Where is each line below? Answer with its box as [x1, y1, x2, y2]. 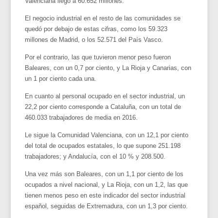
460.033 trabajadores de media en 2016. [25, 113, 138, 121]
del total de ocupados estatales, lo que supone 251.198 [25, 142, 181, 149]
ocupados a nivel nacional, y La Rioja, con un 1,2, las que [25, 181, 188, 188]
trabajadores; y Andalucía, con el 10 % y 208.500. [25, 152, 166, 160]
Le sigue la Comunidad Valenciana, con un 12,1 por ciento [25, 131, 189, 139]
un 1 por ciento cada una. [25, 74, 97, 82]
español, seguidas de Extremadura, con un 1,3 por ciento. [25, 202, 188, 210]
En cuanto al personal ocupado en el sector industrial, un [25, 92, 185, 100]
